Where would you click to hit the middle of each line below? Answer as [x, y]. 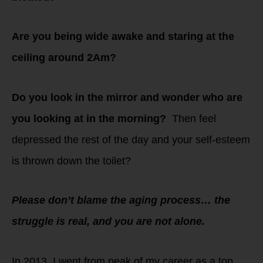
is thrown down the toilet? [73, 161]
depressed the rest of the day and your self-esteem [131, 139]
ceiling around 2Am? [64, 58]
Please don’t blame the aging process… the [121, 200]
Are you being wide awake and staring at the [123, 37]
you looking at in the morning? [89, 118]
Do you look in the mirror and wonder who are [127, 97]
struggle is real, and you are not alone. [108, 222]
